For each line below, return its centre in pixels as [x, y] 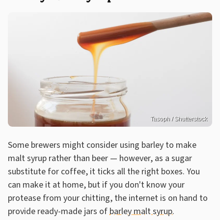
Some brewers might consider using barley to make [102, 145]
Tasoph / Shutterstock [179, 119]
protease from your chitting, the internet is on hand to [108, 198]
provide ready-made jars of [59, 212]
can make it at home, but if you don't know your [96, 185]
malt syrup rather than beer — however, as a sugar [100, 159]
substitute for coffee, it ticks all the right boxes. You [104, 172]
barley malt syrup [141, 212]
